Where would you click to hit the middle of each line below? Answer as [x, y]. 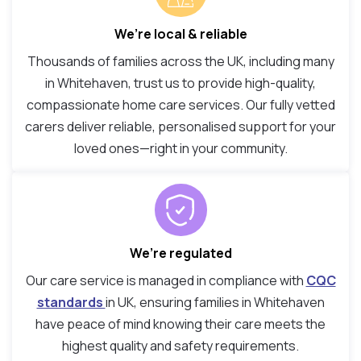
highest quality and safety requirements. [180, 346]
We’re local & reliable [180, 34]
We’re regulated [180, 253]
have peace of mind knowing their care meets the [180, 324]
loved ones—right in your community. [180, 149]
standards [71, 303]
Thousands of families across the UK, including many [180, 62]
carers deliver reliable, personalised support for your [180, 127]
